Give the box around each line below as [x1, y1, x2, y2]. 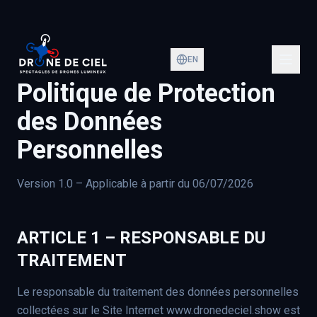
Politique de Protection [17, 79, 275, 108]
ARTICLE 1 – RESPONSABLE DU [17, 228, 265, 248]
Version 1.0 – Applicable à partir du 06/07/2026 [17, 177, 253, 190]
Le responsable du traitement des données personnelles [17, 285, 299, 299]
